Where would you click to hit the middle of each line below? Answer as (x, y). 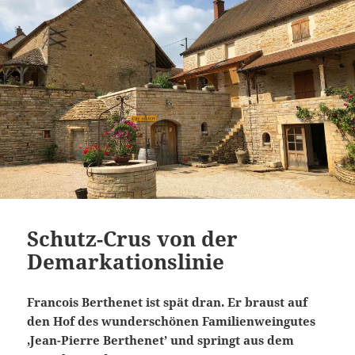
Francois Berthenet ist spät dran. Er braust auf (168, 302)
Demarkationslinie (126, 262)
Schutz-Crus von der (133, 239)
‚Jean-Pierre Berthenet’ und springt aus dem (161, 340)
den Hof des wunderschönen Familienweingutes (172, 321)
